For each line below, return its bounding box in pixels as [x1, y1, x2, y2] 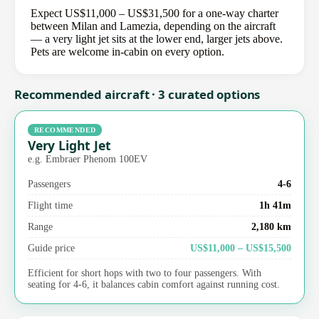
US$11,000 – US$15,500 [190, 241, 291, 253]
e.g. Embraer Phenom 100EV [28, 152, 147, 164]
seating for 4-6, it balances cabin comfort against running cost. [28, 278, 280, 290]
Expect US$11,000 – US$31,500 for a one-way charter [31, 7, 278, 20]
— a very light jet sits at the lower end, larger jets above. [31, 33, 283, 46]
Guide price [28, 241, 75, 253]
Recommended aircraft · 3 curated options [14, 86, 261, 103]
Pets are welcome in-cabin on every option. [31, 46, 224, 58]
